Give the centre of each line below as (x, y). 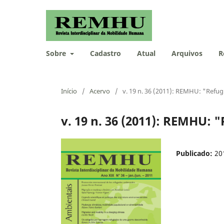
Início (69, 91)
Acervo (100, 91)
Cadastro (105, 53)
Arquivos (187, 53)
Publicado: (195, 153)
